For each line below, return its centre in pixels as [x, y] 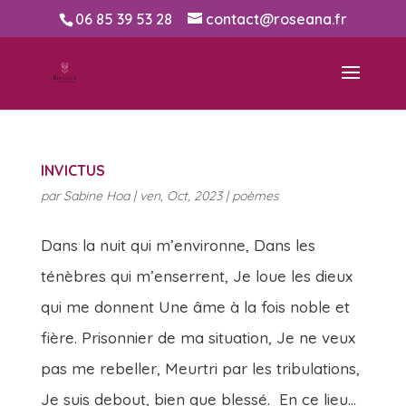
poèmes [255, 196]
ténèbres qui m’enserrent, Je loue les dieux [196, 276]
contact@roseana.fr [276, 19]
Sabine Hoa [96, 196]
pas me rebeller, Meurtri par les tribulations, [200, 368]
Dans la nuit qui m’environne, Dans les [178, 245]
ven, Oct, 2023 [180, 196]
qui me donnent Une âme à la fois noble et [195, 307]
